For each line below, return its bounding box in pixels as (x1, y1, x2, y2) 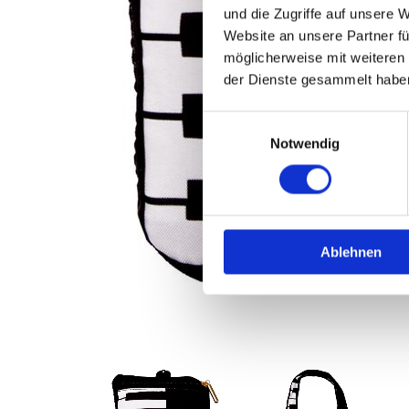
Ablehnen (320, 244, 382, 260)
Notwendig (269, 135, 341, 152)
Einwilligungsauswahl (202, 113, 330, 130)
